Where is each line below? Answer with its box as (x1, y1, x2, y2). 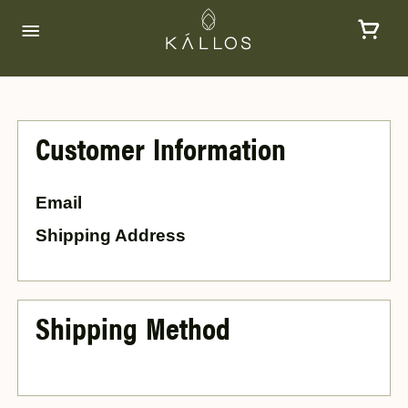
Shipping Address (36, 226, 188, 246)
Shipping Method (36, 317, 231, 349)
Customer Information (36, 138, 287, 169)
